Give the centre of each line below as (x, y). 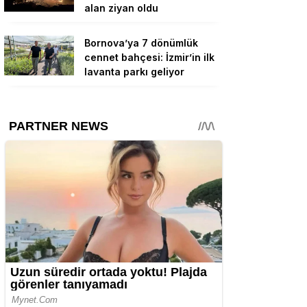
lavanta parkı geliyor (134, 72)
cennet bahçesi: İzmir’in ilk (149, 58)
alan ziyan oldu (121, 8)
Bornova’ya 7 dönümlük (141, 43)
